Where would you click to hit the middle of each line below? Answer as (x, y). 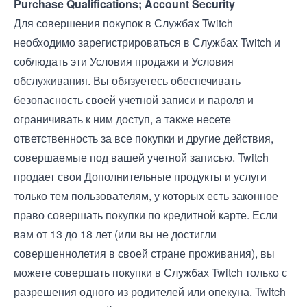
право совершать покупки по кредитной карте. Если (146, 215)
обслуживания (51, 81)
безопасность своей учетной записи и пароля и (134, 100)
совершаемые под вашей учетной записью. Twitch (141, 157)
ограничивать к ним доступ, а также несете (122, 119)
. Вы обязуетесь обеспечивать (164, 81)
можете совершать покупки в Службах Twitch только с (150, 272)
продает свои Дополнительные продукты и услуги (140, 176)
